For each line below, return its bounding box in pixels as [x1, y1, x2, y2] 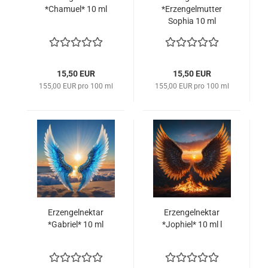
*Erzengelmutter [162, 4, 222, 14]
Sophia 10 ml [167, 16, 216, 26]
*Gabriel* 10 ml [48, 220, 103, 229]
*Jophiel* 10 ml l [162, 220, 222, 229]
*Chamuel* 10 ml [44, 4, 107, 14]
